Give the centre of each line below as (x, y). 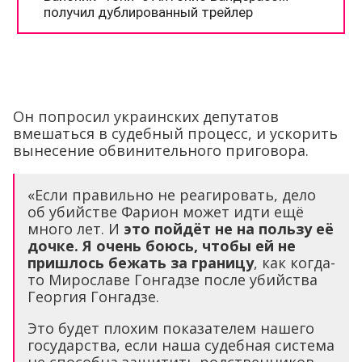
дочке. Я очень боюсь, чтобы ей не (162, 246)
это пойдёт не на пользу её (229, 229)
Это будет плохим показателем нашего (171, 328)
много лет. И (76, 229)
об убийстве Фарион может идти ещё (166, 212)
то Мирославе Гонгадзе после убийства (173, 280)
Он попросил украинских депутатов (146, 117)
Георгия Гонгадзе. (93, 297)
